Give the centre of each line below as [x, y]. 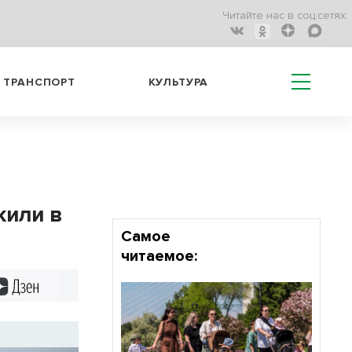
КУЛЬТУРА [178, 82]
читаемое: [159, 256]
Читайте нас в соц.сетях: [285, 16]
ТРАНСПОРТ [39, 82]
